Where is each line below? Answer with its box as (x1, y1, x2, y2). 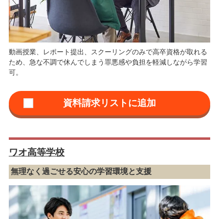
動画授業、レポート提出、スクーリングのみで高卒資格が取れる (8, 48, 207, 56)
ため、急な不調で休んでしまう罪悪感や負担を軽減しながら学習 (8, 58, 207, 66)
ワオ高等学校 (8, 147, 65, 157)
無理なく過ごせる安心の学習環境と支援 (11, 167, 152, 176)
